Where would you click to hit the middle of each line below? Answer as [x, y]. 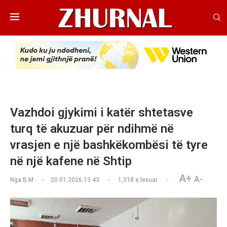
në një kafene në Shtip [71, 161]
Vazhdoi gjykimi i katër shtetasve [102, 113]
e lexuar [146, 180]
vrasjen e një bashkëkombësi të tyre [109, 145]
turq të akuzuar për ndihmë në [92, 129]
